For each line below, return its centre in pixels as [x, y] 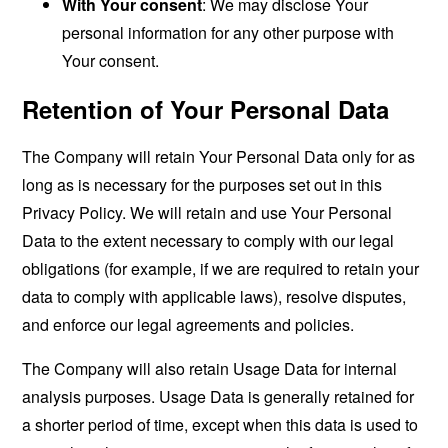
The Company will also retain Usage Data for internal [210, 368]
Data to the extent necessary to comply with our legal [208, 240]
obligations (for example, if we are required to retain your [221, 268]
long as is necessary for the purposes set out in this [202, 184]
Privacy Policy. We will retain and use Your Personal [207, 212]
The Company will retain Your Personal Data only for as [219, 156]
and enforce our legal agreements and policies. [188, 324]
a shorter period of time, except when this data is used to [220, 424]
